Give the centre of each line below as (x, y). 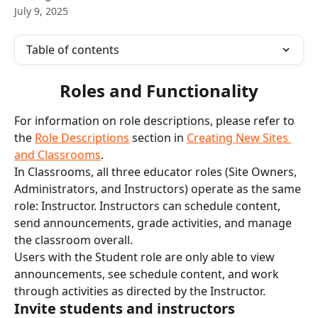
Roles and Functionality (159, 91)
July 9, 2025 (41, 11)
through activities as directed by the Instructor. (140, 291)
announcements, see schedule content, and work (148, 274)
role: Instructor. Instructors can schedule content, (149, 206)
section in (158, 138)
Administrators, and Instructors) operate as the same (159, 189)
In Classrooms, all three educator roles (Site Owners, (157, 172)
